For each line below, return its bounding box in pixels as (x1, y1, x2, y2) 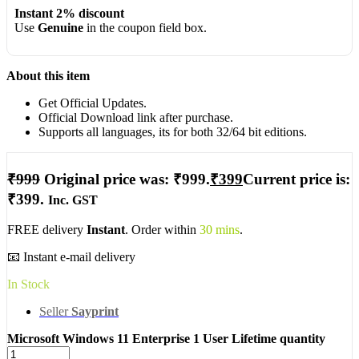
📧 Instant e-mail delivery (7, 250, 135, 264)
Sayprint (71, 305, 119, 319)
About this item (6, 68, 90, 83)
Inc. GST (48, 192, 98, 207)
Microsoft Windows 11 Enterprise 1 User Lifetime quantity (7, 332, 325, 346)
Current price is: (243, 170, 350, 188)
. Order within (125, 223, 196, 237)
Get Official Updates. (38, 95, 147, 110)
